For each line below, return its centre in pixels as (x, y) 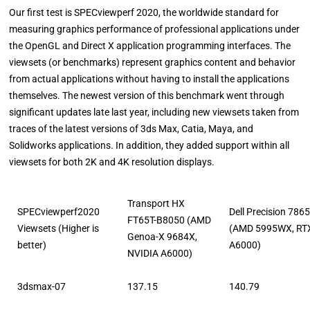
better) (32, 245)
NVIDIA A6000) (160, 254)
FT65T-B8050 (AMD (170, 220)
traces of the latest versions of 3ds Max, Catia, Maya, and (131, 129)
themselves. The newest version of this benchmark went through (147, 96)
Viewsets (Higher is (58, 229)
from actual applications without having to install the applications (149, 79)
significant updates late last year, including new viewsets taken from (154, 112)
